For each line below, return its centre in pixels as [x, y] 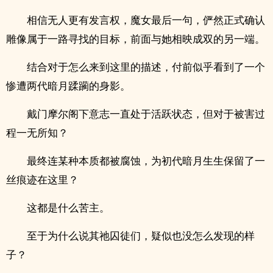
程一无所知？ [37, 133]
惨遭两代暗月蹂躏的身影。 [68, 86]
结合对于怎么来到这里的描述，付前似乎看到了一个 [146, 67]
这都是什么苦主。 [68, 207]
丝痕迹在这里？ [42, 179]
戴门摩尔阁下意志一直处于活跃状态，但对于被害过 [146, 114]
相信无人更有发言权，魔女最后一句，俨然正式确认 [146, 20]
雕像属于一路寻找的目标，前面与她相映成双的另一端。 [136, 39]
